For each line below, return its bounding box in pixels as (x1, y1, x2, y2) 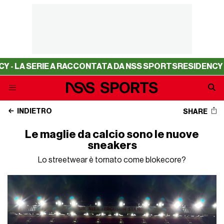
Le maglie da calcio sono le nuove (25, 129, 199, 140)
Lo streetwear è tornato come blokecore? (38, 156, 186, 164)
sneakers (87, 140, 137, 151)
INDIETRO (16, 108, 52, 115)
